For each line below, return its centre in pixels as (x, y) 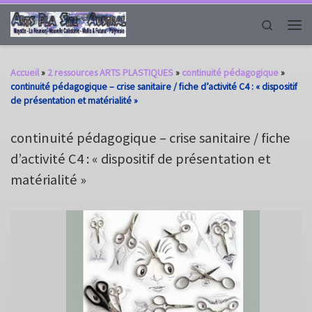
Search (288, 24)
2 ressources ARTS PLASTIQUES (110, 72)
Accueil (25, 72)
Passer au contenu (57, 19)
